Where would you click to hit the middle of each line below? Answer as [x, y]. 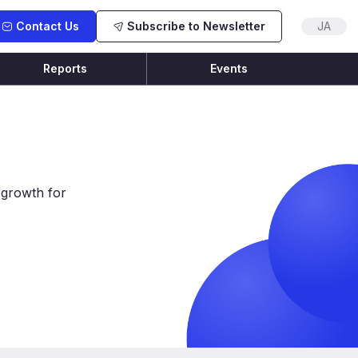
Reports [65, 68]
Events [229, 68]
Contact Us [48, 26]
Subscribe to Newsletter [196, 26]
